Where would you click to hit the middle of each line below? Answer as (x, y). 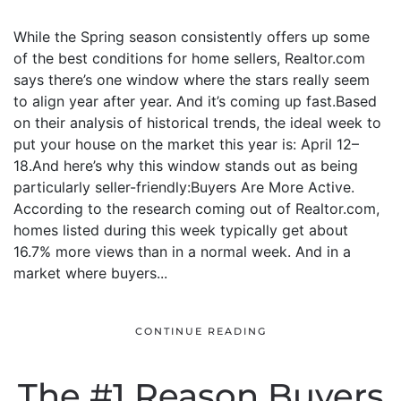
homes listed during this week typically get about (181, 230)
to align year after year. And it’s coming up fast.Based (195, 101)
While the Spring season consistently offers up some (192, 37)
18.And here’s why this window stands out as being (186, 166)
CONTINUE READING (200, 332)
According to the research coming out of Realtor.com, (196, 209)
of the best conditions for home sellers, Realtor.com (189, 58)
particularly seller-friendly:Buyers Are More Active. (184, 187)
